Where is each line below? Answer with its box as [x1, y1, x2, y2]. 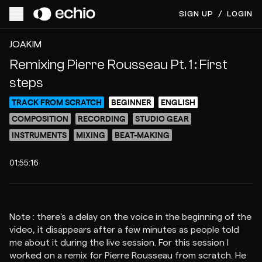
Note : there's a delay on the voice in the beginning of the [9, 212, 251, 222]
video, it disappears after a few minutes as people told [9, 225, 239, 235]
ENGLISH [161, 96, 195, 107]
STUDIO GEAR [135, 113, 189, 123]
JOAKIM [9, 40, 42, 49]
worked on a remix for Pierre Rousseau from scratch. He [9, 251, 246, 260]
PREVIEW [178, 24, 219, 34]
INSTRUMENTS [12, 129, 67, 140]
